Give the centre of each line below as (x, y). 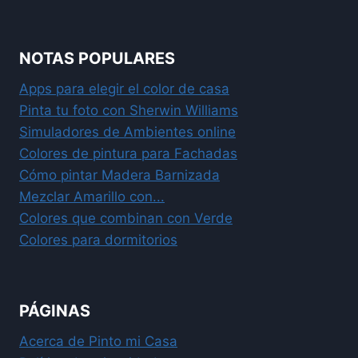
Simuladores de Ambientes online (127, 131)
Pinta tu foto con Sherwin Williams (129, 110)
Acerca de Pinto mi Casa (98, 341)
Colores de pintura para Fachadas (128, 153)
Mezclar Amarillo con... (92, 196)
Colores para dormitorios (98, 239)
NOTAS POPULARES (97, 58)
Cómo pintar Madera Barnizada (119, 175)
